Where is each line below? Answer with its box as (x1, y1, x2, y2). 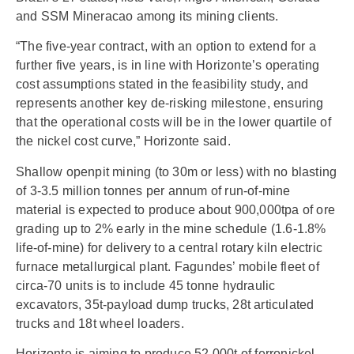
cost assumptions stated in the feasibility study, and (16, 77, 309, 92)
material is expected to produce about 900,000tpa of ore (16, 202, 336, 217)
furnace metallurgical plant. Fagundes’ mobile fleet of (16, 259, 319, 273)
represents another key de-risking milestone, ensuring (16, 96, 324, 111)
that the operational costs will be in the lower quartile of (16, 115, 331, 130)
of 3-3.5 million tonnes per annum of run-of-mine (16, 183, 291, 198)
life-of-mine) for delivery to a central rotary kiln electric (16, 240, 323, 254)
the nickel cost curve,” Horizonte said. (16, 134, 231, 149)
